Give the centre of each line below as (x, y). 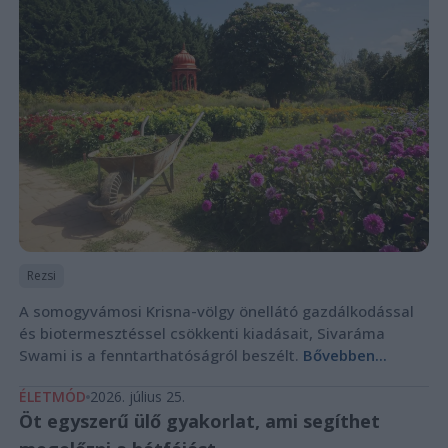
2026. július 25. (137, 397)
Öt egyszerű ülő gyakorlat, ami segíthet (199, 421)
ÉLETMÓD (52, 397)
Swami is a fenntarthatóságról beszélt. (160, 355)
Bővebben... (344, 355)
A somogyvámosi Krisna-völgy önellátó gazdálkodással (216, 311)
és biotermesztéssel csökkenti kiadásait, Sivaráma (201, 333)
